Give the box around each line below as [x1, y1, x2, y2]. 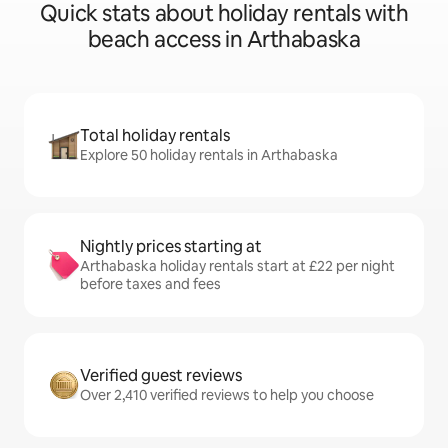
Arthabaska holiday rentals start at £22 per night [80, 257, 395, 276]
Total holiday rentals [80, 125, 230, 147]
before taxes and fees [80, 275, 221, 294]
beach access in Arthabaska [87, 25, 361, 55]
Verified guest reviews [80, 365, 242, 387]
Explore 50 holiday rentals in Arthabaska [80, 146, 338, 165]
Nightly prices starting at [80, 236, 262, 258]
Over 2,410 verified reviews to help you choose [80, 386, 374, 405]
